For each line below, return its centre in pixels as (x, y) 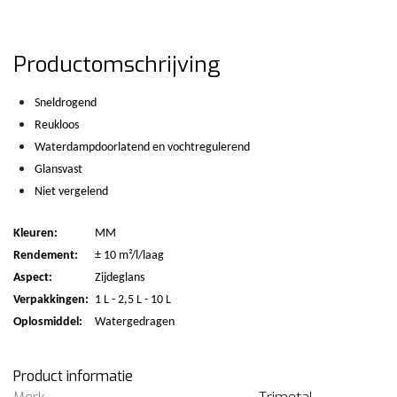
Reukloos (57, 125)
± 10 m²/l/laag (129, 255)
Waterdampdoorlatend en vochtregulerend (142, 147)
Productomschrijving (117, 64)
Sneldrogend (66, 103)
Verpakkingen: (51, 300)
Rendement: (46, 255)
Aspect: (33, 277)
